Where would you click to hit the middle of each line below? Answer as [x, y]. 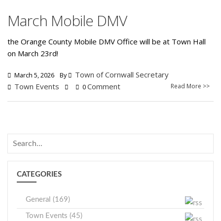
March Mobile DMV [67, 20]
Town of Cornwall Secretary [122, 74]
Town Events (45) [54, 216]
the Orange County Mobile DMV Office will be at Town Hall [107, 41]
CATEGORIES [39, 174]
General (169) [48, 200]
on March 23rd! [33, 53]
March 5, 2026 [34, 75]
